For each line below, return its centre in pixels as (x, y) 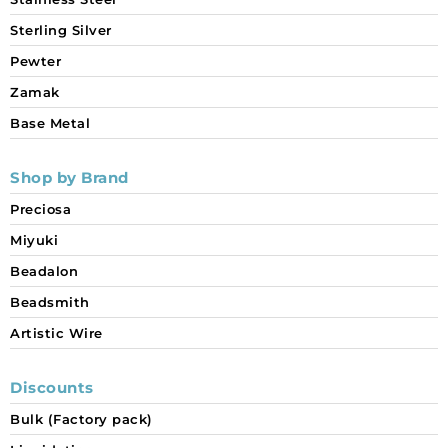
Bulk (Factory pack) (81, 419)
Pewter (35, 61)
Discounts (52, 388)
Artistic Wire (56, 333)
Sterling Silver (61, 30)
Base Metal (50, 123)
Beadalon (44, 271)
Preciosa (40, 209)
